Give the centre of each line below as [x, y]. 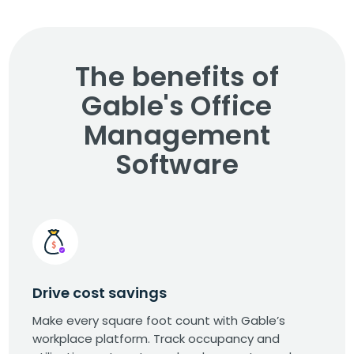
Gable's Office [177, 106]
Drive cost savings [100, 293]
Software [177, 165]
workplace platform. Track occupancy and [156, 339]
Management [177, 136]
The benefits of [177, 77]
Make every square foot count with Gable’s [159, 321]
